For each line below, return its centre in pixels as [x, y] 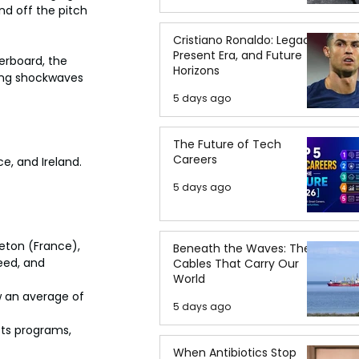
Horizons [196, 71]
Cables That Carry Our [236, 264]
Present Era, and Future [238, 55]
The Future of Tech [227, 144]
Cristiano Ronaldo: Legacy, [246, 40]
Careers [195, 159]
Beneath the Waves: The [242, 248]
